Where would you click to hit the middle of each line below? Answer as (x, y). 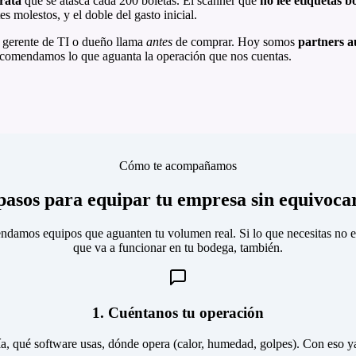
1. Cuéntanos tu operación (178, 313)
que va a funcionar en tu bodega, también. (178, 247)
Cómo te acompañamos (178, 165)
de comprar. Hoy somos (234, 41)
